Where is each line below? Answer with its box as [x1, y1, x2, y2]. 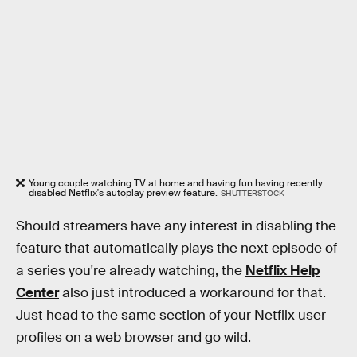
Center [16, 284, 59, 301]
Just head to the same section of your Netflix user [16, 306, 326, 324]
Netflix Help [245, 261, 320, 279]
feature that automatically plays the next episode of [16, 239, 337, 257]
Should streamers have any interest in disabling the [16, 217, 336, 234]
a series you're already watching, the [16, 261, 245, 279]
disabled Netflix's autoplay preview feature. [29, 186, 218, 199]
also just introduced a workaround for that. [59, 284, 326, 301]
